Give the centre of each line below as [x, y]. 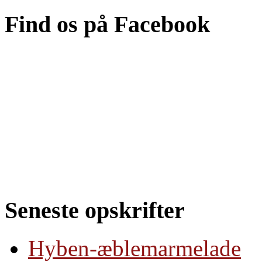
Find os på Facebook [107, 24]
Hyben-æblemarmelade [135, 248]
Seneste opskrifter [95, 211]
